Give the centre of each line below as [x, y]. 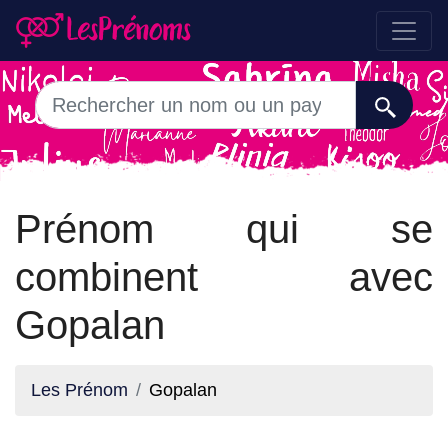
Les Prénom [79, 390]
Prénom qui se [224, 229]
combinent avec [224, 277]
